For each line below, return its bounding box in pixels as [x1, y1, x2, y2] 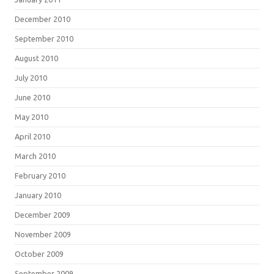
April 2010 [15, 132, 50, 141]
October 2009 [15, 250, 64, 258]
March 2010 [15, 152, 56, 160]
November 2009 [15, 230, 71, 239]
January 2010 [15, 191, 61, 199]
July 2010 [15, 73, 47, 82]
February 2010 [15, 171, 65, 180]
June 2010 [15, 93, 50, 102]
